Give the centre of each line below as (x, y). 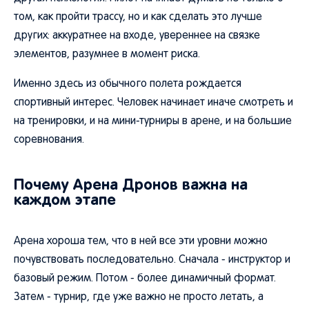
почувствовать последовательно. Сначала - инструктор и (152, 260)
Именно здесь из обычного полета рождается (128, 84)
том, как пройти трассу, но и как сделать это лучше (138, 17)
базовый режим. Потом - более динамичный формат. (145, 279)
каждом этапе (65, 200)
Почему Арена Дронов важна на (131, 185)
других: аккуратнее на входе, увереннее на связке (137, 36)
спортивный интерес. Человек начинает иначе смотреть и (153, 103)
